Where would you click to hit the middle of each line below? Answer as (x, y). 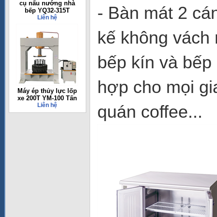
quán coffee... (150, 112)
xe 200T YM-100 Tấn (47, 98)
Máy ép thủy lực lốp (47, 91)
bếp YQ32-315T (47, 10)
